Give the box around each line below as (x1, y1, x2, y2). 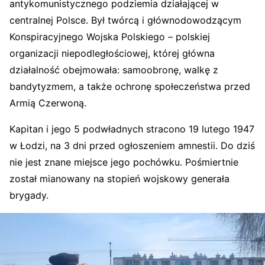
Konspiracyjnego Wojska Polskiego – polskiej (9, 31, 210, 43)
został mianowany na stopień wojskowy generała (9, 173, 230, 185)
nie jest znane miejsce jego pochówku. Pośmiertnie (9, 156, 238, 168)
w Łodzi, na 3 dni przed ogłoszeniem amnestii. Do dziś (9, 140, 255, 151)
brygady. (9, 189, 49, 201)
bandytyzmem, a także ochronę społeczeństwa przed (9, 80, 250, 92)
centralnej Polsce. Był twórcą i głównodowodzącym (9, 14, 241, 26)
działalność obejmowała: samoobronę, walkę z (9, 64, 218, 76)
